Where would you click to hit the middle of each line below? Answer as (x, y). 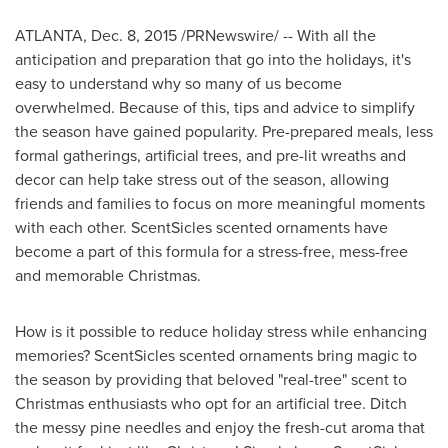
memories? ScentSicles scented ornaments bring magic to (216, 355)
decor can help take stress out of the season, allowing (202, 179)
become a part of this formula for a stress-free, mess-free (211, 251)
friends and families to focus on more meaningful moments (220, 203)
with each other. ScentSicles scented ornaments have (201, 227)
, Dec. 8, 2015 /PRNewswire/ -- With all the (229, 35)
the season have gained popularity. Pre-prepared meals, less (224, 131)
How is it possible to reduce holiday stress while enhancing (221, 331)
